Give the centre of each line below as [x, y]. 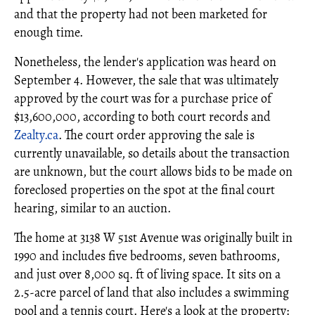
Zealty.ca [36, 135]
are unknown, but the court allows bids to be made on [153, 171]
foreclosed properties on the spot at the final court [144, 189]
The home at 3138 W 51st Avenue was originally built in [153, 237]
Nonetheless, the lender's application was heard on [145, 62]
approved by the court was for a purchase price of [143, 98]
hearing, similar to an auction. [92, 208]
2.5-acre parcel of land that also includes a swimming [152, 292]
